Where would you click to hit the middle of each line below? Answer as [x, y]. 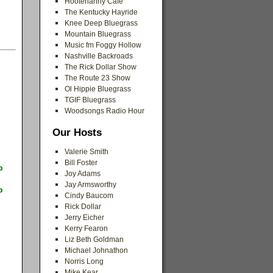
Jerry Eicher [84, 218]
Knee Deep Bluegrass [101, 23]
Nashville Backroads [99, 56]
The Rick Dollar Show [101, 67]
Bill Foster [81, 163]
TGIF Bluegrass [90, 100]
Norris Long [84, 261]
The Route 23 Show [97, 78]
